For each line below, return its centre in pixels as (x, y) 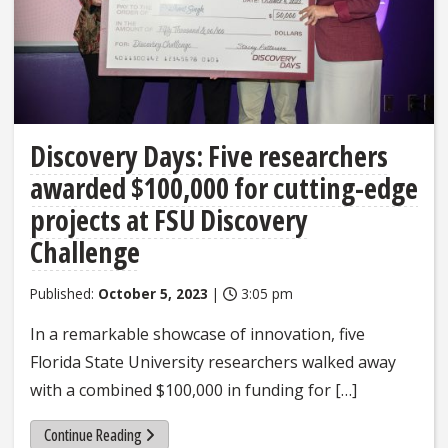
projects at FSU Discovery (169, 219)
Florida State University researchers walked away (213, 361)
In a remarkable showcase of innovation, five (197, 333)
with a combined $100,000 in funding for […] (193, 389)
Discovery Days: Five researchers (209, 155)
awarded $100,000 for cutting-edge (224, 187)
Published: (64, 293)
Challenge (85, 251)
